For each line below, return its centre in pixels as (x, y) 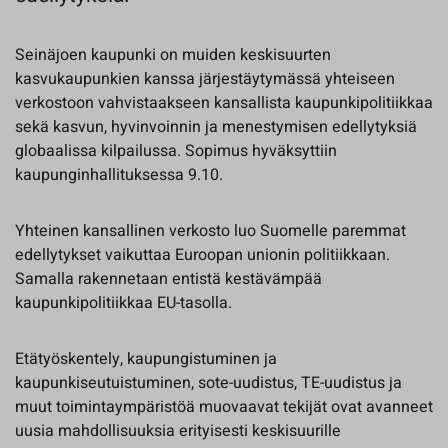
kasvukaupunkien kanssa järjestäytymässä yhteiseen (205, 79)
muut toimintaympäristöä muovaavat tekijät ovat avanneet (224, 407)
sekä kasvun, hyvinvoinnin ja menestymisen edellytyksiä (216, 127)
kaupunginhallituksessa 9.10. (119, 175)
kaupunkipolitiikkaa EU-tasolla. (123, 303)
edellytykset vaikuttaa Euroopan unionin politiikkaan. (202, 255)
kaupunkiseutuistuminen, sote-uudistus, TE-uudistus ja (208, 383)
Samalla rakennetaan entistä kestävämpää (168, 279)
